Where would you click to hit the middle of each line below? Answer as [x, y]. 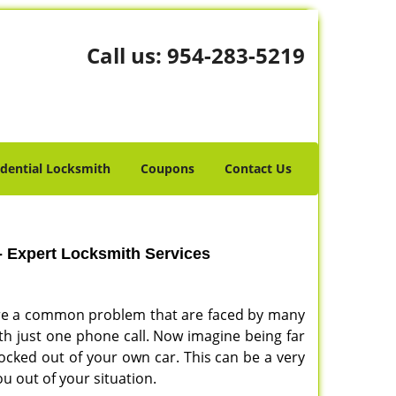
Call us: [126, 55]
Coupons [168, 168]
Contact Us [258, 168]
